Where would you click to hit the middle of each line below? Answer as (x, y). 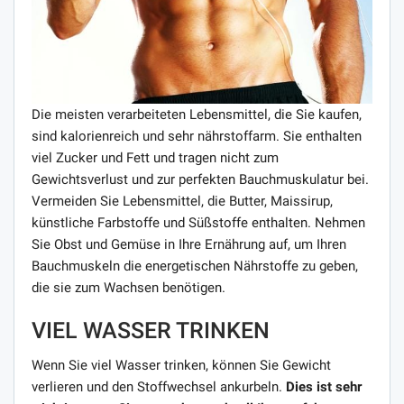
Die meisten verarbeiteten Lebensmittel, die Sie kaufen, (197, 114)
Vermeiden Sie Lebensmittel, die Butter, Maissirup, (182, 201)
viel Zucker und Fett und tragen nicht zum (155, 157)
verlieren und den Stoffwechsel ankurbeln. (159, 386)
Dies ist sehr (324, 386)
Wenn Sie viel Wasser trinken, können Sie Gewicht (181, 365)
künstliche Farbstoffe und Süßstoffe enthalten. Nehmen (198, 222)
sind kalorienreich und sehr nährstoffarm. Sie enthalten (197, 136)
